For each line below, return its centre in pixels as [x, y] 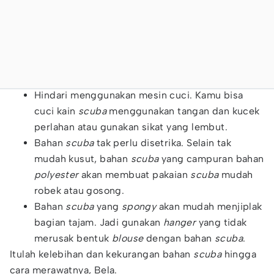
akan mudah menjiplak [209, 206]
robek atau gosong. [80, 191]
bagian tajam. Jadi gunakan [99, 222]
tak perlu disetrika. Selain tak [164, 143]
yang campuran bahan [211, 159]
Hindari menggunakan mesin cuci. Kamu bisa [139, 95]
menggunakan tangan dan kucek [183, 111]
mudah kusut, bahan [83, 159]
